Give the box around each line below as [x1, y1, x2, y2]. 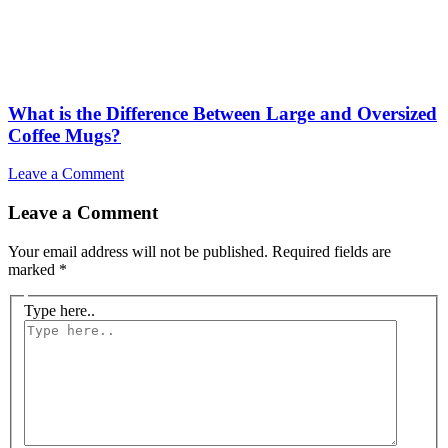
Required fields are [272, 242, 391, 260]
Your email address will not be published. [8, 242, 268, 260]
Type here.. [24, 302, 95, 320]
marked [8, 260, 59, 278]
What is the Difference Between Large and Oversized [8, 102, 437, 124]
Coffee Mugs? [8, 124, 121, 146]
